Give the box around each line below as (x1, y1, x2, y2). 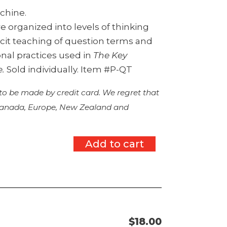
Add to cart (85, 137, 144, 150)
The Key (93, 49, 128, 60)
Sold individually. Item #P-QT (5, 63, 133, 74)
